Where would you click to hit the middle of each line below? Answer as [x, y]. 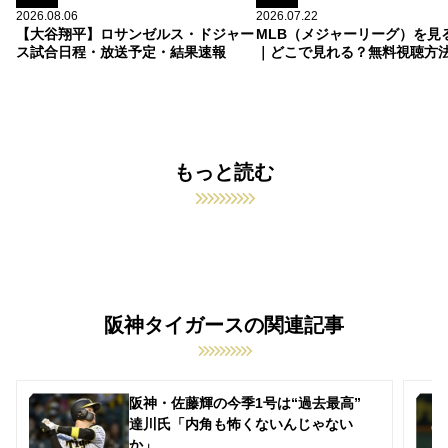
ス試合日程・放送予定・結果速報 [121, 51]
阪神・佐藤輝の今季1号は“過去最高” [252, 403]
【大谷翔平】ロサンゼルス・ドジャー [135, 33]
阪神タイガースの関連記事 [224, 324]
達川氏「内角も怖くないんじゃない [241, 424]
